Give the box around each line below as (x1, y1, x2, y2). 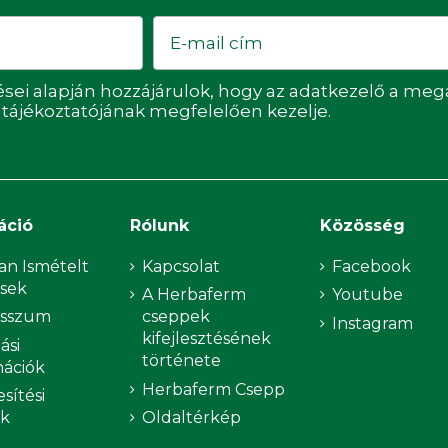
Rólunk (129, 215, 189, 235)
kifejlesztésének (141, 329, 271, 349)
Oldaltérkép (141, 407, 241, 427)
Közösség (320, 215, 406, 235)
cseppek (141, 307, 210, 327)
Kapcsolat (141, 256, 220, 276)
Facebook (332, 256, 412, 276)
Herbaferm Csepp (141, 379, 285, 399)
